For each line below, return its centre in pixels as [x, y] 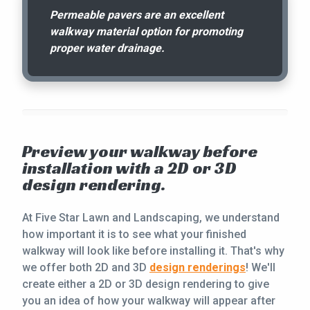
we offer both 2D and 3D [86, 268]
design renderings [198, 268]
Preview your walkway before [140, 152]
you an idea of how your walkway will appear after [149, 301]
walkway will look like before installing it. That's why [153, 251]
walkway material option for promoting [146, 32]
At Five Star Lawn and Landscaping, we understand [151, 218]
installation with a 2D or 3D [129, 168]
